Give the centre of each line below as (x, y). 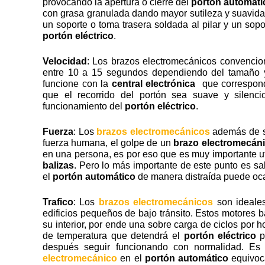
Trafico (58, 202)
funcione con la (77, 83)
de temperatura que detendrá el (113, 235)
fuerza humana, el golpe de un (108, 143)
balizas (58, 165)
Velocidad (65, 61)
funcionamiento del (84, 106)
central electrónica (153, 83)
